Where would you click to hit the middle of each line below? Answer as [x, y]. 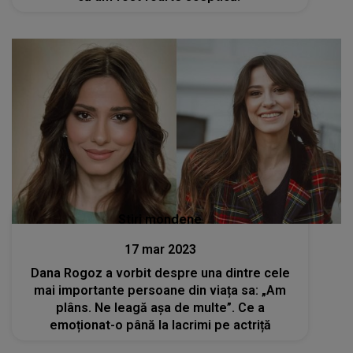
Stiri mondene [160, 220]
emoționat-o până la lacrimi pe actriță [160, 325]
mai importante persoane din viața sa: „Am [160, 291]
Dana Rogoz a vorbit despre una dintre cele [160, 273]
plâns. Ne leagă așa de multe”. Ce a [160, 308]
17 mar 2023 [160, 250]
